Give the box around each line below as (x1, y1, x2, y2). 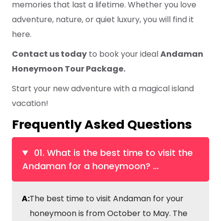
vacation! (12, 98, 48, 110)
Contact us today (12, 48, 87, 60)
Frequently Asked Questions (12, 116, 192, 134)
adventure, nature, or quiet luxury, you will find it (12, 14, 194, 26)
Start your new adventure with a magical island (12, 83, 194, 95)
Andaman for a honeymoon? (22, 160, 153, 173)
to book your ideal (87, 48, 160, 60)
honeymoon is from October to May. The (30, 208, 187, 220)
